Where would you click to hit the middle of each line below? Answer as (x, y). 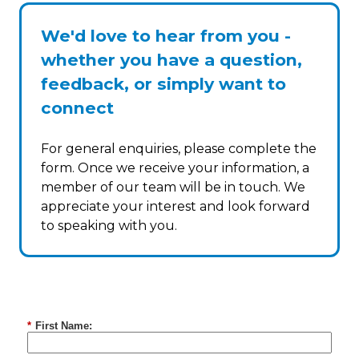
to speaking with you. (109, 226)
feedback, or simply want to (163, 84)
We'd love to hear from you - (166, 36)
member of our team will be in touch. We (173, 188)
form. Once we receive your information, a (175, 168)
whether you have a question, (171, 60)
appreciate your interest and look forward (175, 207)
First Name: (64, 325)
